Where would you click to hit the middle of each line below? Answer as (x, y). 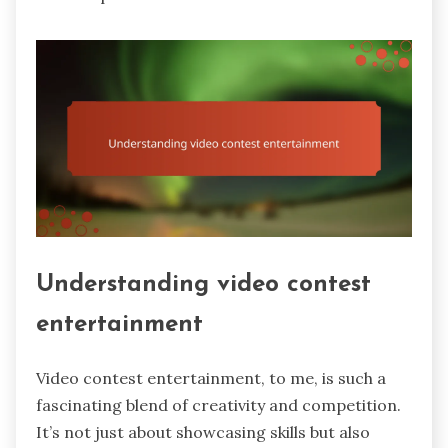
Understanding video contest (203, 285)
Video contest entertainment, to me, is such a (211, 378)
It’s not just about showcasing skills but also (203, 432)
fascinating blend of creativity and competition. (218, 405)
